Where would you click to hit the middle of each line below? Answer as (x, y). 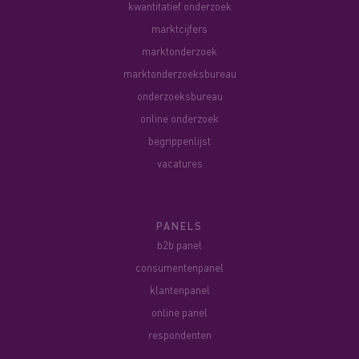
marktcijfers (179, 29)
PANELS (183, 226)
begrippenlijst (179, 141)
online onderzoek (179, 119)
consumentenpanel (179, 268)
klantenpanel (179, 290)
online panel (179, 313)
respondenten (179, 335)
